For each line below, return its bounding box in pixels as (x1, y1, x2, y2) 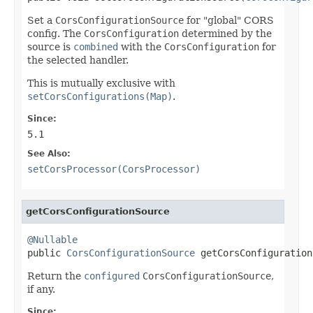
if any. (27, 283, 55, 295)
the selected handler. (27, 54, 129, 66)
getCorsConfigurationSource (26, 205, 170, 217)
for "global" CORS (184, 14, 274, 26)
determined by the (179, 27, 272, 39)
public (27, 247, 66, 259)
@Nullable (27, 233, 78, 245)
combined (73, 41, 118, 52)
